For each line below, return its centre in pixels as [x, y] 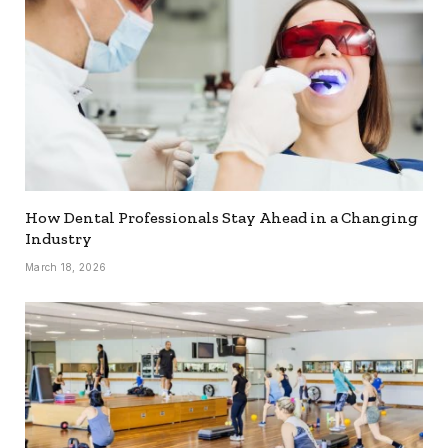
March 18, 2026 [66, 267]
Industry [58, 239]
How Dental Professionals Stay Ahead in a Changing [221, 218]
